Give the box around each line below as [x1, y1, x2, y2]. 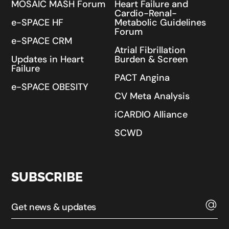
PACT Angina [114, 72, 170, 84]
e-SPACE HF [11, 16, 64, 29]
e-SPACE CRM [11, 35, 73, 48]
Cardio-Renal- [114, 7, 177, 20]
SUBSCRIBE [11, 169, 83, 185]
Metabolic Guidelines [114, 16, 206, 29]
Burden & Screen [114, 53, 188, 66]
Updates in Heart [11, 53, 84, 66]
